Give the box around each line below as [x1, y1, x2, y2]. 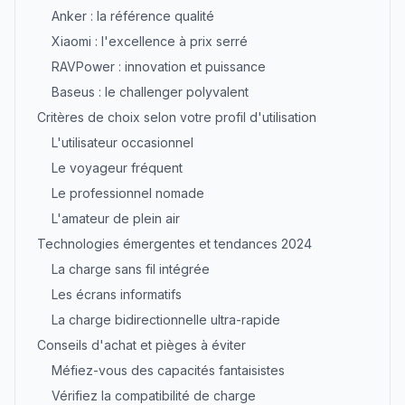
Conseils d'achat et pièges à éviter [37, 337, 246, 353]
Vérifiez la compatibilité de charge [52, 388, 256, 403]
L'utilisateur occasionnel [52, 135, 193, 150]
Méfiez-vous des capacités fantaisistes [52, 363, 285, 378]
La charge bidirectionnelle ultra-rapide [52, 312, 280, 327]
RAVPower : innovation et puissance [52, 59, 266, 74]
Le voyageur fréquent [52, 160, 183, 175]
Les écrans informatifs [52, 287, 182, 302]
